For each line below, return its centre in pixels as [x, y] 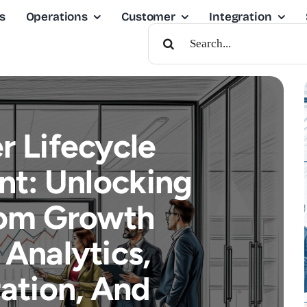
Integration [241, 17]
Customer [148, 17]
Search [167, 28]
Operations [57, 17]
